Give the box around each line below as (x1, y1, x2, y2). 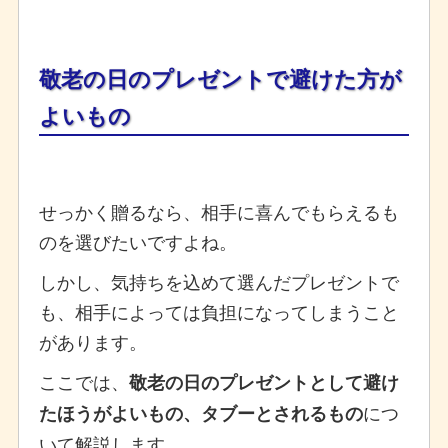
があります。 (38, 327, 147, 354)
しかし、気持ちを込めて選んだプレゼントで (38, 267, 399, 294)
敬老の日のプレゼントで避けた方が (38, 61, 402, 94)
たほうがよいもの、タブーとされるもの (38, 399, 363, 426)
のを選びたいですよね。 (38, 227, 237, 254)
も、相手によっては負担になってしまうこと (38, 297, 399, 324)
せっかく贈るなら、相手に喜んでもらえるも (38, 197, 399, 224)
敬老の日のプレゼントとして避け (128, 368, 399, 395)
